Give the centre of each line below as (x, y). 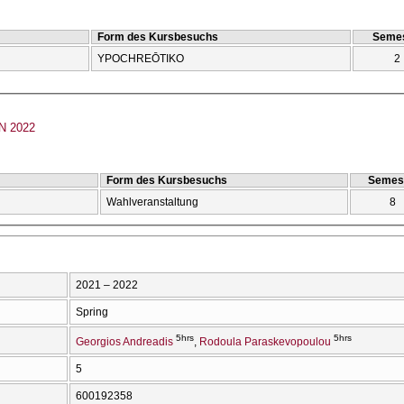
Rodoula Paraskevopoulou (265, 341)
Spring (92, 312)
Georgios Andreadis (124, 341)
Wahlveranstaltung (153, 202)
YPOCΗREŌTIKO (141, 58)
